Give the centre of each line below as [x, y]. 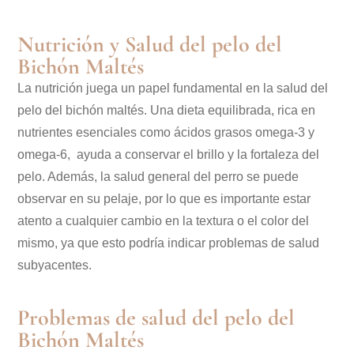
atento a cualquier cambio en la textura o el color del [163, 221]
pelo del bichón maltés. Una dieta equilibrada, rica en [166, 111]
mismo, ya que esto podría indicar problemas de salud [168, 243]
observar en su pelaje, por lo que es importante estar [164, 199]
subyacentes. [55, 265]
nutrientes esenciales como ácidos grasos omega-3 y [166, 133]
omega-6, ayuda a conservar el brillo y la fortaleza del [168, 155]
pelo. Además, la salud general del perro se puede [158, 177]
